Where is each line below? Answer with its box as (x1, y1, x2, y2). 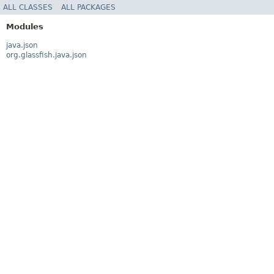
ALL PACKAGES (61, 3, 116, 12)
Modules (6, 22, 43, 31)
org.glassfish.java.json (6, 50, 87, 59)
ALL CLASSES (3, 3, 53, 12)
